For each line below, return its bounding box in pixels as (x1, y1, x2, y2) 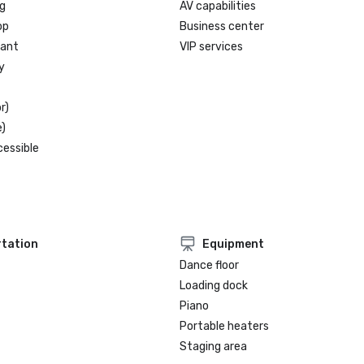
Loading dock (180, 279, 249, 292)
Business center (180, 19, 265, 33)
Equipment (202, 236, 265, 251)
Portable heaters (180, 319, 270, 333)
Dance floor (180, 258, 240, 272)
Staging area (180, 340, 248, 353)
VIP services (180, 40, 244, 54)
